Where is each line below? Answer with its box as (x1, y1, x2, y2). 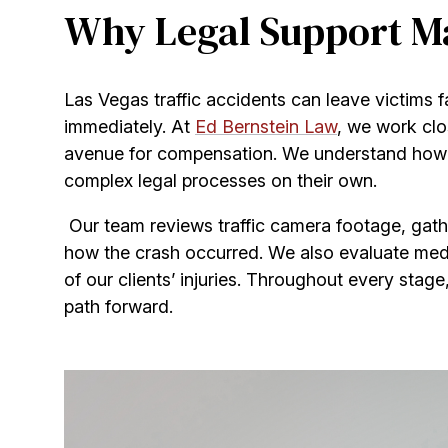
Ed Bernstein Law (195, 115, 337, 137)
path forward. (64, 295, 173, 317)
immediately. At (64, 115, 195, 137)
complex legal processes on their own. (64, 169, 377, 191)
